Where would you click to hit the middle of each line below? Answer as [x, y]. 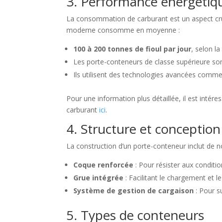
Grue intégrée [99, 178]
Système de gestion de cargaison [134, 191]
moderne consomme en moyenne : [123, 30]
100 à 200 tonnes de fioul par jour [133, 49]
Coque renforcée [104, 165]
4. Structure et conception [144, 129]
